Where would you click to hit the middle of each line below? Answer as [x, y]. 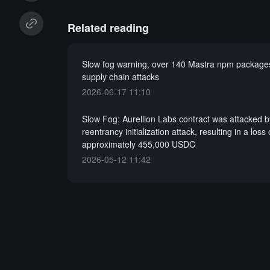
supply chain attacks [120, 77]
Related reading [108, 28]
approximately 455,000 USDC [138, 144]
